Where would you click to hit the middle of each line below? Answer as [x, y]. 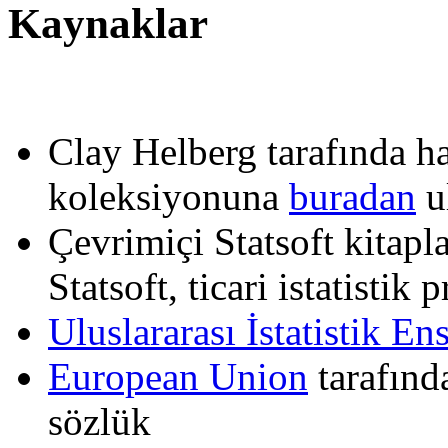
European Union [178, 377]
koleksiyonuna [168, 197]
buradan [352, 197]
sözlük [99, 422]
